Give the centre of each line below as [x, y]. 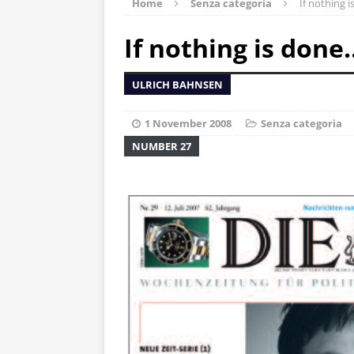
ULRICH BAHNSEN [177, 84]
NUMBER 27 [162, 146]
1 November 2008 [188, 123]
